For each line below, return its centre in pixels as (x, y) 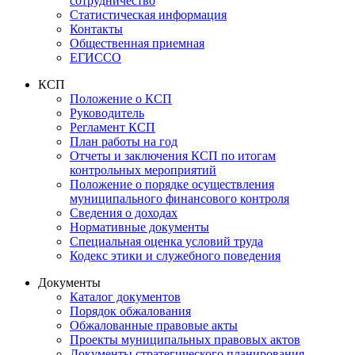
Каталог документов (125, 296)
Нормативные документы (139, 227)
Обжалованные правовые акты (154, 325)
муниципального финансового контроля (179, 198)
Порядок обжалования (130, 311)
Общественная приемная (137, 43)
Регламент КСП (113, 127)
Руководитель (107, 113)
